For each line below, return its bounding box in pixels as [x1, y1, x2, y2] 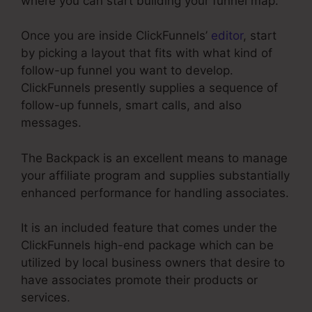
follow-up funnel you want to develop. [21, 63, 233, 78]
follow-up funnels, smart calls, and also [21, 98, 242, 113]
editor [211, 29, 243, 43]
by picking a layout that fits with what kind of [21, 46, 272, 61]
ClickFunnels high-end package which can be [21, 238, 274, 253]
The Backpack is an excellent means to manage [21, 150, 288, 165]
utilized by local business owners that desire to [21, 256, 285, 270]
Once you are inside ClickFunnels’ [21, 29, 211, 43]
